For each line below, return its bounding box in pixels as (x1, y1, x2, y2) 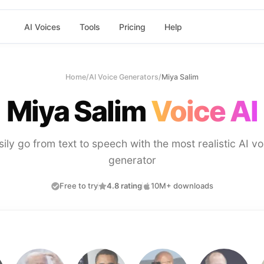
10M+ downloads (150, 181, 213, 190)
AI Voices (24, 21, 61, 32)
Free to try (59, 181, 98, 190)
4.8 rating (106, 181, 142, 190)
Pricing (118, 21, 146, 32)
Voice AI (150, 94, 258, 128)
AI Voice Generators (89, 72, 159, 81)
